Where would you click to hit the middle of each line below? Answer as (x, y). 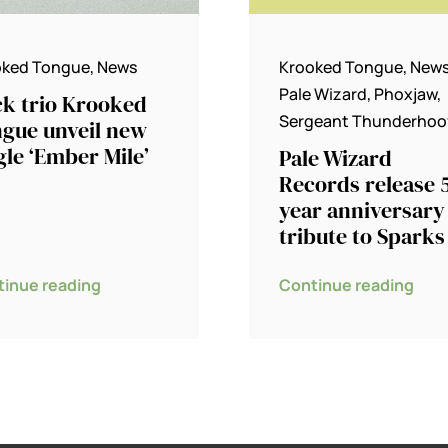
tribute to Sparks (361, 236)
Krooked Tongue (340, 67)
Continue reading (346, 285)
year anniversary (361, 210)
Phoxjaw (405, 94)
